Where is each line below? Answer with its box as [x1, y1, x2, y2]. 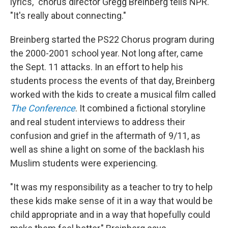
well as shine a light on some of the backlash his [10, 144, 205, 155]
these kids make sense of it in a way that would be [10, 195, 213, 206]
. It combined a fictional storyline [75, 102, 206, 113]
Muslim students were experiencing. [10, 157, 158, 168]
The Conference [10, 102, 75, 113]
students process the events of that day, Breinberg [10, 75, 215, 86]
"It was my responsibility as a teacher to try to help [10, 181, 213, 192]
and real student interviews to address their [10, 116, 185, 127]
